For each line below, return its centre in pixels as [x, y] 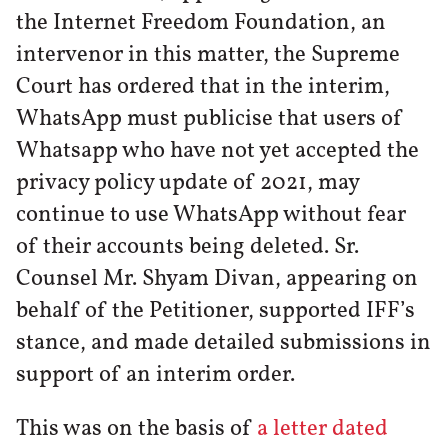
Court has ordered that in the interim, [203, 86]
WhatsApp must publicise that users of [209, 118]
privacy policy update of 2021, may [187, 182]
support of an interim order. [155, 374]
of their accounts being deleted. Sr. [187, 246]
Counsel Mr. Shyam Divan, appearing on [217, 278]
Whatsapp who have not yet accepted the [217, 150]
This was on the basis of [136, 429]
